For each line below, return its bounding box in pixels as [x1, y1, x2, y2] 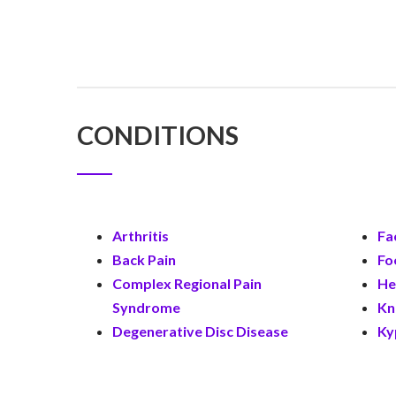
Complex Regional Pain [112, 275, 262, 292]
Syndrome [112, 299, 180, 316]
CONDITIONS [77, 119, 239, 150]
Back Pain [112, 251, 176, 268]
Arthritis [112, 227, 169, 244]
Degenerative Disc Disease [112, 323, 288, 339]
